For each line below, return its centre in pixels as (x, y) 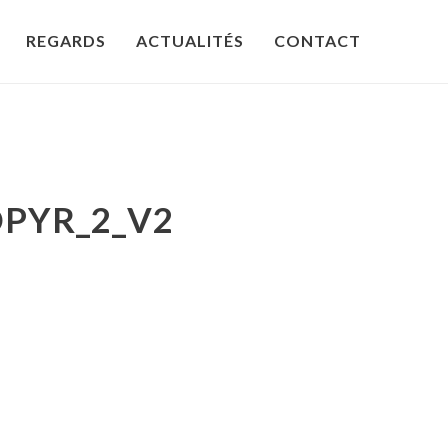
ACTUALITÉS (190, 40)
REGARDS (66, 40)
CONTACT (317, 40)
